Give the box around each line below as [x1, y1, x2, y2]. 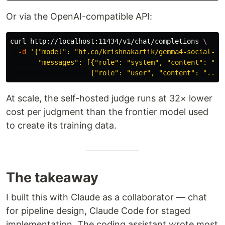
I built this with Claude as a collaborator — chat [6, 192, 207, 203]
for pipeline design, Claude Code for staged [6, 205, 190, 216]
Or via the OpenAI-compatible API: [6, 11, 152, 22]
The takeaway [6, 169, 98, 186]
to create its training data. [6, 120, 117, 131]
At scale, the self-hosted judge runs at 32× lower [6, 93, 212, 104]
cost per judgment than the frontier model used [6, 106, 208, 118]
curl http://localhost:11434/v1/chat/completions [10, 37, 203, 46]
